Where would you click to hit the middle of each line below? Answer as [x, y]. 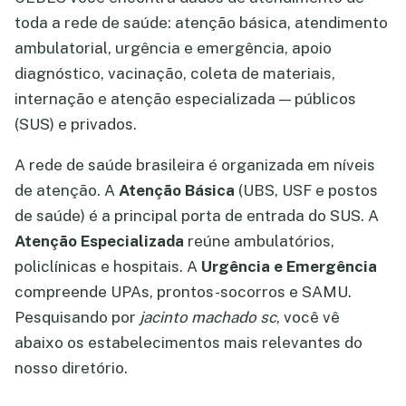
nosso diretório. [71, 368]
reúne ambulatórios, [259, 241]
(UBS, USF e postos [306, 190]
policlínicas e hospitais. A [108, 266]
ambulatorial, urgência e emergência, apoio [173, 48]
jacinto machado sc [208, 317]
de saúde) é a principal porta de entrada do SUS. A [197, 216]
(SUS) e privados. [76, 124]
